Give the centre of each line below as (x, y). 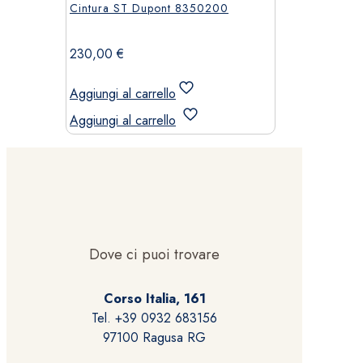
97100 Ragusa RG (154, 337)
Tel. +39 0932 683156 (154, 318)
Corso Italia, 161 (154, 298)
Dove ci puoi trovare (154, 254)
